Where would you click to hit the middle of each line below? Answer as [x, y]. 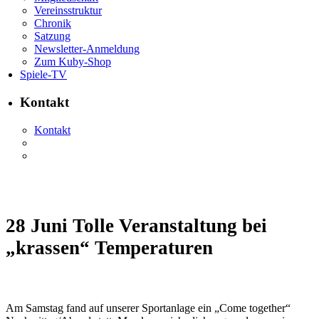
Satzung [52, 36]
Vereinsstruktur [68, 11]
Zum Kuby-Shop [73, 62]
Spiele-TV [43, 75]
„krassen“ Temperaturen [109, 247]
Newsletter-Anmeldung [87, 49]
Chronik [53, 23]
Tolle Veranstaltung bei [167, 225]
